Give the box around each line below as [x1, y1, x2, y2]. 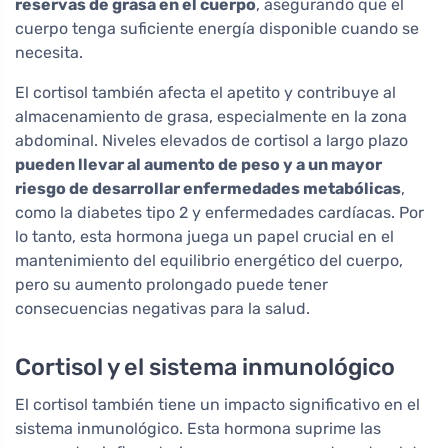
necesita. [15, 42, 83, 62]
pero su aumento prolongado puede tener [15, 274, 328, 294]
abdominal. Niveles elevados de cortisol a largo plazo [15, 130, 408, 150]
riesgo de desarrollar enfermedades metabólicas [15, 178, 401, 198]
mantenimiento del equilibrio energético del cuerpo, [15, 250, 403, 270]
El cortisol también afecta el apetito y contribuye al [15, 82, 396, 102]
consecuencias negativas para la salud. [15, 298, 310, 318]
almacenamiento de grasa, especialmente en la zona [15, 106, 407, 126]
